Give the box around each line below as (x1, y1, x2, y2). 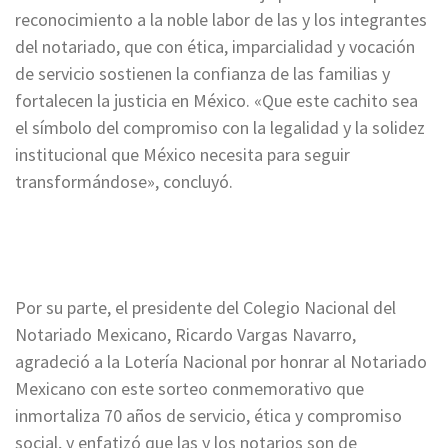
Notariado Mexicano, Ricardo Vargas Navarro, (15, 322, 356, 346)
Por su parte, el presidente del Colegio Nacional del (15, 295, 396, 319)
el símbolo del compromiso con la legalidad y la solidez (15, 115, 425, 139)
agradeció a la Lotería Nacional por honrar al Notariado (15, 349, 427, 373)
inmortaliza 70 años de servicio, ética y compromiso (15, 403, 402, 427)
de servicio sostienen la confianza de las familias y (15, 61, 390, 85)
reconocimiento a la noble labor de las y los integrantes (15, 7, 427, 31)
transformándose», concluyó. (15, 169, 233, 193)
